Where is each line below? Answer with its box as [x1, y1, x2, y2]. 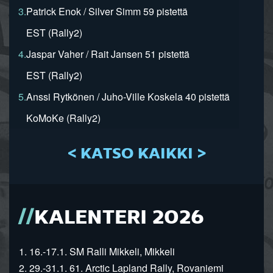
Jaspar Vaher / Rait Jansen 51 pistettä [26, 47, 190, 62]
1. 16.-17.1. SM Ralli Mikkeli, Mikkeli [9, 244, 175, 259]
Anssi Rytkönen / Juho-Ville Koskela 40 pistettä [26, 90, 230, 104]
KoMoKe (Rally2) [26, 111, 101, 126]
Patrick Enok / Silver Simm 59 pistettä [26, 4, 188, 19]
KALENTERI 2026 [34, 208, 204, 229]
